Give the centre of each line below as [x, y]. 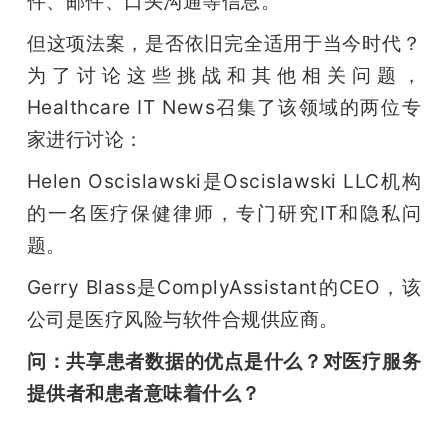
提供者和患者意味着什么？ [143, 393]
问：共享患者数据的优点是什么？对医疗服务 [224, 361]
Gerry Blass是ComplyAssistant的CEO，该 [224, 287]
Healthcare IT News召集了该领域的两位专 [224, 107]
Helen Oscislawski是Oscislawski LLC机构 [224, 181]
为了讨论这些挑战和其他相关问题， [224, 75]
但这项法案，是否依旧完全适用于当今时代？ [224, 43]
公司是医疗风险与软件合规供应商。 [182, 319]
